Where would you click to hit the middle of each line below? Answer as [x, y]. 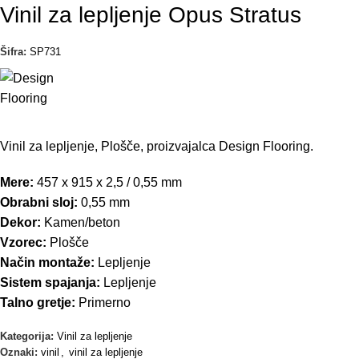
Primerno [103, 302]
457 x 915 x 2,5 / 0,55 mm [108, 182]
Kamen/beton [81, 222]
